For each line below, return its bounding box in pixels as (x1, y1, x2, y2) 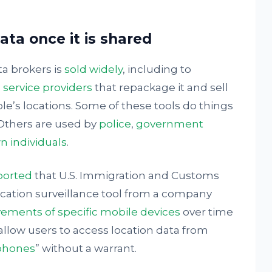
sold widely (64, 63, 123, 75)
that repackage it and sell (92, 81, 228, 93)
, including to (122, 63, 191, 75)
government (135, 118, 203, 130)
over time (180, 206, 233, 218)
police (98, 118, 131, 130)
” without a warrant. (35, 242, 137, 254)
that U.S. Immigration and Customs (32, 169, 219, 182)
